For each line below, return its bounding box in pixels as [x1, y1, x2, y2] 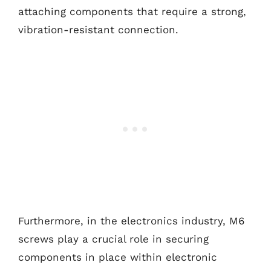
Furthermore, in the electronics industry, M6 [18, 214, 244, 227]
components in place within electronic [18, 250, 217, 263]
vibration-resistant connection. [18, 24, 178, 36]
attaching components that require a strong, [18, 5, 246, 18]
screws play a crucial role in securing [18, 232, 209, 245]
